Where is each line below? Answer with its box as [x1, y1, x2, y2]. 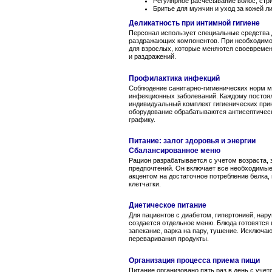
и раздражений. [129, 53, 176, 61]
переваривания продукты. [129, 235, 209, 243]
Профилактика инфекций [129, 73, 220, 83]
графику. [129, 115, 155, 123]
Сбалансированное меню [129, 146, 220, 155]
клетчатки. [129, 180, 161, 188]
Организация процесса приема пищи [129, 256, 260, 265]
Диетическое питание [129, 201, 206, 210]
